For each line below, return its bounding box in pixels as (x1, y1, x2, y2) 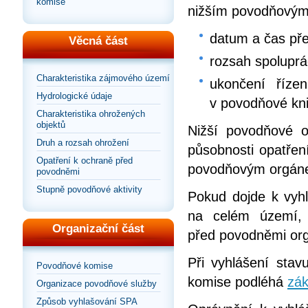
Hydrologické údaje (36, 91, 112, 102)
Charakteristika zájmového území (36, 73, 170, 84)
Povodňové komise (36, 261, 113, 272)
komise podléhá (188, 274, 283, 290)
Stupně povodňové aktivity (36, 184, 142, 195)
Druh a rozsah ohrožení (36, 137, 129, 148)
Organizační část (52, 222, 144, 236)
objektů (36, 120, 65, 131)
